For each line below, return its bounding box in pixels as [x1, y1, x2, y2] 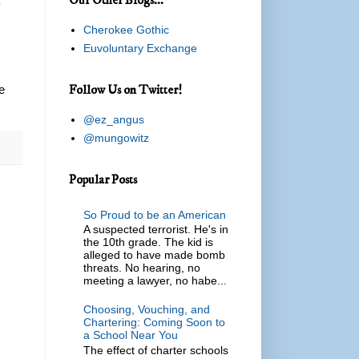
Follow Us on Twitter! [69, 81, 182, 98]
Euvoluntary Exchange [83, 42, 197, 55]
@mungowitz [83, 131, 149, 145]
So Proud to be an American [83, 208, 226, 221]
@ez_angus [83, 113, 144, 127]
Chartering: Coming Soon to [83, 315, 225, 329]
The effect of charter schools [83, 343, 228, 357]
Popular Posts [69, 171, 137, 188]
